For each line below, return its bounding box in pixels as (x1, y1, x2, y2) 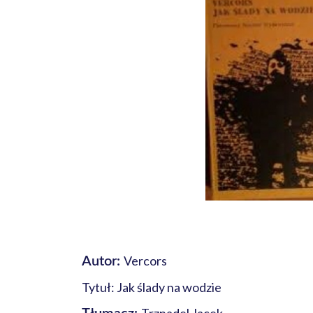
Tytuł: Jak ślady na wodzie (82, 279, 221, 295)
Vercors (124, 253, 167, 268)
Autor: (82, 254, 124, 268)
